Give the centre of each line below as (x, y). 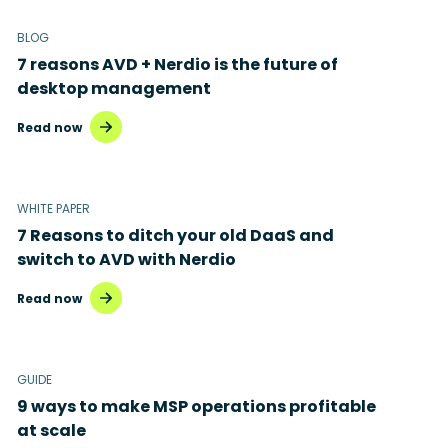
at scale (51, 431)
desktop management (114, 89)
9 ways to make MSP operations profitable (196, 407)
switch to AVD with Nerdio (126, 260)
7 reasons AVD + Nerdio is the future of (177, 65)
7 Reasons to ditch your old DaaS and (175, 236)
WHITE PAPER (53, 209)
